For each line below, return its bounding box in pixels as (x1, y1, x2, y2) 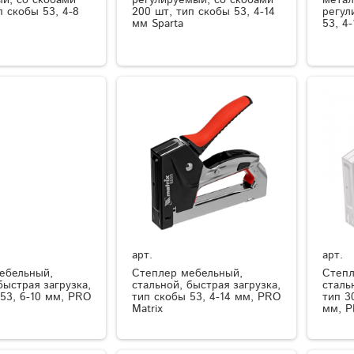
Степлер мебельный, (132, 265, 243, 282)
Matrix (132, 301, 164, 318)
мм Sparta (132, 15, 184, 32)
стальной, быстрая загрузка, (132, 277, 281, 294)
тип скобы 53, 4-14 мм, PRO (132, 289, 281, 306)
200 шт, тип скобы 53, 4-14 (132, 3, 276, 20)
